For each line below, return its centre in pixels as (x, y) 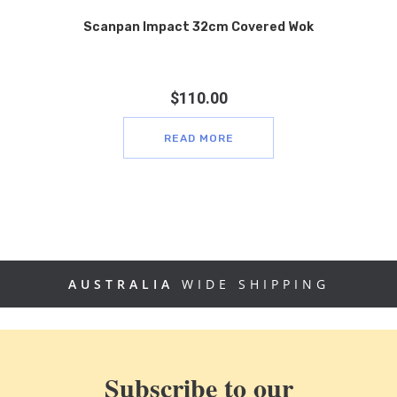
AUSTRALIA (121, 284)
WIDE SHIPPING (251, 284)
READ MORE (199, 139)
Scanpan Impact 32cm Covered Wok (198, 27)
